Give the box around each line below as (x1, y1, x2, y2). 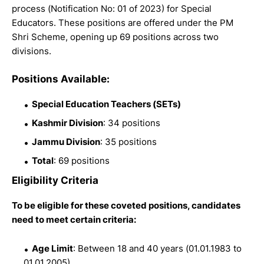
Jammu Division (32, 136, 100, 147)
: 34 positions (103, 117, 160, 128)
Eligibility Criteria (12, 174, 98, 186)
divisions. (12, 45, 51, 57)
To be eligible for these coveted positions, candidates (12, 199, 240, 211)
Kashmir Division (32, 117, 103, 128)
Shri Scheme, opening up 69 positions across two (12, 31, 219, 42)
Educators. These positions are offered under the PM (12, 16, 233, 28)
